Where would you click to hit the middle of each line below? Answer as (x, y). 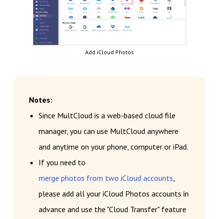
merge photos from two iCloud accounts (106, 178)
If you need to (62, 163)
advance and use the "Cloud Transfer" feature (112, 209)
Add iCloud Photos (109, 52)
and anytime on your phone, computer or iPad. (113, 147)
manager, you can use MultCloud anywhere (108, 131)
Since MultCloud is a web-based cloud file (107, 116)
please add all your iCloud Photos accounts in (113, 194)
